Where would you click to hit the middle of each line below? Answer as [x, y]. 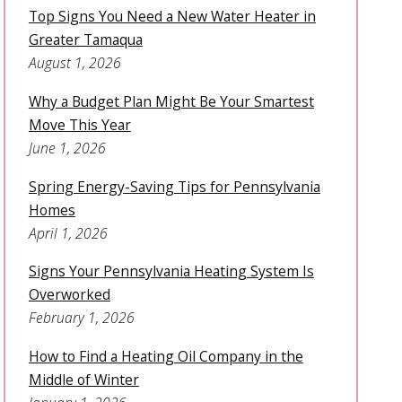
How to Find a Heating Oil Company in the [166, 357]
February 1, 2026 [81, 318]
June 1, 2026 [67, 149]
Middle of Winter [83, 380]
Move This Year [79, 125]
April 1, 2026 [68, 233]
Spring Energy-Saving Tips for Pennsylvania [174, 186]
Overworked [69, 295]
